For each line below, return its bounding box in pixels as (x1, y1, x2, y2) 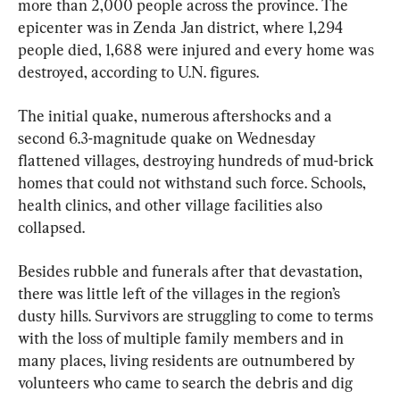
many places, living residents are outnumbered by (18, 350, 359, 370)
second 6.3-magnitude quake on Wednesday (18, 128, 320, 147)
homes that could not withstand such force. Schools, (18, 172, 370, 192)
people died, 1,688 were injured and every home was (18, 39, 378, 59)
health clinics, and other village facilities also (18, 195, 326, 214)
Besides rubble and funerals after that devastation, (18, 261, 366, 280)
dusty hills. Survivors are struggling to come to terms (18, 305, 377, 325)
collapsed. (18, 217, 85, 237)
